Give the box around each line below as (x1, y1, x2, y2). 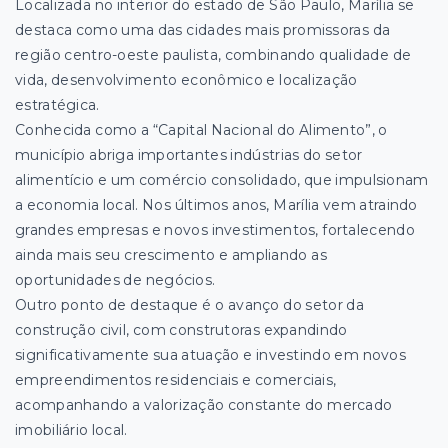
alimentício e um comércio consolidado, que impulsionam (15, 171, 429, 190)
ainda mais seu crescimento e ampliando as (15, 246, 327, 265)
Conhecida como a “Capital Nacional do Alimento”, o (15, 121, 388, 140)
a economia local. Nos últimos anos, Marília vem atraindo (15, 196, 418, 215)
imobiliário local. (15, 421, 128, 440)
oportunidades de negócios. (15, 271, 216, 290)
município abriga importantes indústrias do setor (15, 146, 363, 165)
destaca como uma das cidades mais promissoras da (15, 21, 391, 40)
